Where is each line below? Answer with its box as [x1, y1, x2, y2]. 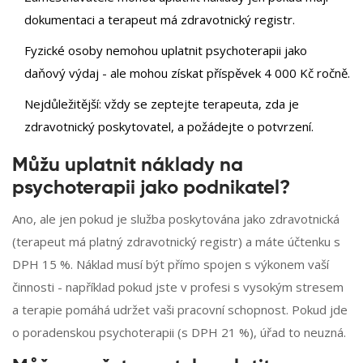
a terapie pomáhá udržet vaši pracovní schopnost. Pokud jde [12, 301, 348, 318]
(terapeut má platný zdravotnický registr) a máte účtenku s [12, 233, 340, 250]
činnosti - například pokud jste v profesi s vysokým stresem [12, 279, 344, 296]
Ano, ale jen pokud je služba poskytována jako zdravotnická [12, 211, 340, 228]
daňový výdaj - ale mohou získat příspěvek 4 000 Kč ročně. [24, 65, 350, 82]
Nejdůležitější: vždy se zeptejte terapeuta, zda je [24, 96, 299, 113]
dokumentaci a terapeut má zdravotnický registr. [24, 11, 295, 28]
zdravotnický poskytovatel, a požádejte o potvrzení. [24, 118, 314, 135]
